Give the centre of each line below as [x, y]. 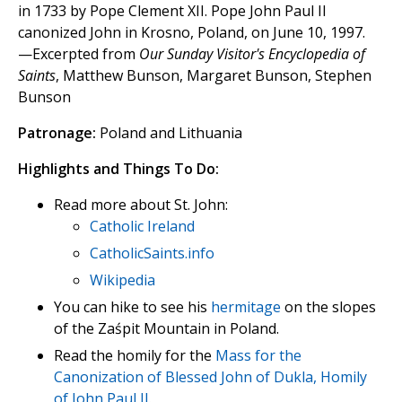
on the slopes [328, 307]
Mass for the [258, 356]
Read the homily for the [135, 356]
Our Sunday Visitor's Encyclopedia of [252, 54]
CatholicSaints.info [152, 253]
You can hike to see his [132, 307]
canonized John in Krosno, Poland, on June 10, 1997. [192, 33]
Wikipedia [122, 280]
